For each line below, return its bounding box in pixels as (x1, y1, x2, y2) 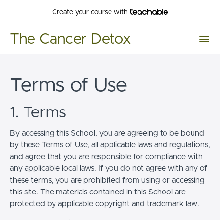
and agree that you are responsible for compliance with (10, 152, 203, 161)
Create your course (52, 9, 112, 16)
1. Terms (10, 105, 66, 121)
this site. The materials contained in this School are (10, 188, 186, 196)
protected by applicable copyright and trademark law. (10, 199, 199, 208)
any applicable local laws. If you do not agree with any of (10, 164, 207, 172)
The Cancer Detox (10, 32, 131, 47)
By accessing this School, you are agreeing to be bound (10, 129, 204, 137)
